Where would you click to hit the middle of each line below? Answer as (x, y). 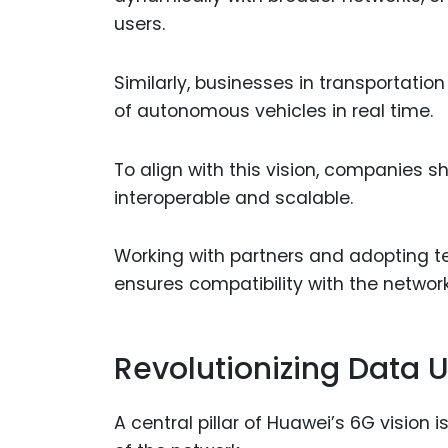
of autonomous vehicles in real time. (273, 110)
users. (139, 23)
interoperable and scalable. (233, 197)
